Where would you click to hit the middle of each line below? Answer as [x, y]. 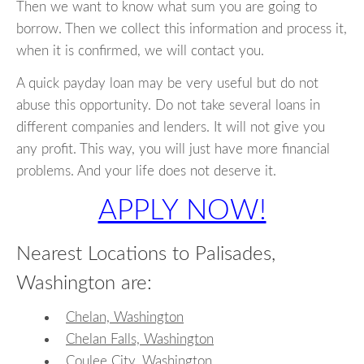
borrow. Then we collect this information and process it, [182, 29]
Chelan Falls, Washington [140, 339]
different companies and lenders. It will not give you [171, 128]
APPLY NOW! [182, 211]
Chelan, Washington [125, 317]
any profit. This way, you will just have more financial [173, 149]
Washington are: [84, 284]
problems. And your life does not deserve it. [146, 171]
